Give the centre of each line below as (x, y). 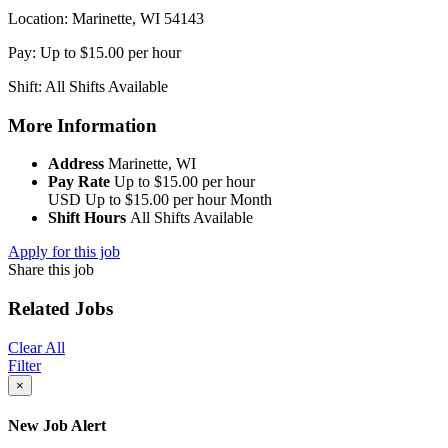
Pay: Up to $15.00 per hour (94, 52)
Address (78, 164)
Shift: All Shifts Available (88, 86)
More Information (82, 125)
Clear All (36, 347)
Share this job (51, 270)
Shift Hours (89, 218)
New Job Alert (57, 426)
